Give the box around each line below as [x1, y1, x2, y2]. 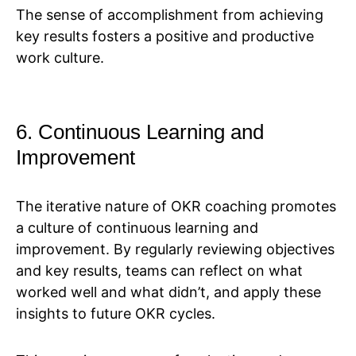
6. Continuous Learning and [16, 120, 264, 145]
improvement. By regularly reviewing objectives [16, 241, 335, 258]
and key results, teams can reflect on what [16, 262, 303, 280]
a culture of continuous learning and [16, 219, 258, 237]
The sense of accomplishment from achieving [16, 6, 323, 24]
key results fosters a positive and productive [16, 28, 314, 45]
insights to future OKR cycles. [16, 305, 219, 323]
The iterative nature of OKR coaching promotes [16, 198, 336, 215]
